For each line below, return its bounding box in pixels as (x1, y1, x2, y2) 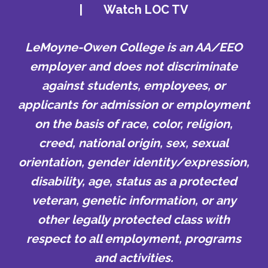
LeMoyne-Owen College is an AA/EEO (25, 39, 243, 54)
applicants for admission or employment (17, 97, 250, 112)
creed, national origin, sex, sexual (39, 135, 229, 150)
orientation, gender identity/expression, (18, 154, 249, 169)
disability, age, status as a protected (31, 173, 237, 188)
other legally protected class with (38, 212, 230, 227)
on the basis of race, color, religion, (35, 116, 233, 131)
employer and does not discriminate (30, 59, 238, 74)
